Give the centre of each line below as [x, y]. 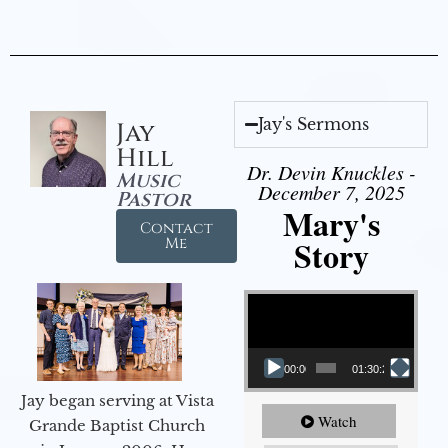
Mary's [331, 224]
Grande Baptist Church [117, 425]
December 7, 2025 [331, 192]
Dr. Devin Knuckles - [331, 172]
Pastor [153, 200]
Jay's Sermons [314, 124]
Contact [176, 229]
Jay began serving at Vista [117, 400]
